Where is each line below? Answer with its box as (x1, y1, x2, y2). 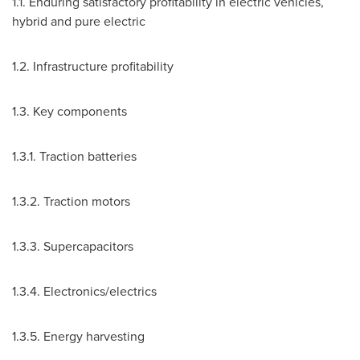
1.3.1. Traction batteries (12, 147, 137, 166)
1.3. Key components (12, 102, 127, 121)
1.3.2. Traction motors (12, 192, 130, 211)
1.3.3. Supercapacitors (12, 237, 133, 256)
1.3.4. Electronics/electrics (12, 282, 157, 301)
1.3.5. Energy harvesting (12, 327, 145, 346)
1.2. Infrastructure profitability (12, 57, 174, 76)
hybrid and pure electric (12, 12, 145, 31)
